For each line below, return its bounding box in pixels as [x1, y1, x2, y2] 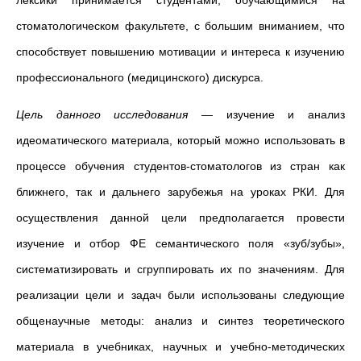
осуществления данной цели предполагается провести [16, 211, 345, 224]
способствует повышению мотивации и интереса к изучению [16, 45, 345, 58]
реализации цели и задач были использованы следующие [16, 288, 345, 301]
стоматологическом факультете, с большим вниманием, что [16, 19, 345, 32]
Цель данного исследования [16, 108, 189, 121]
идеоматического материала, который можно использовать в [16, 134, 345, 147]
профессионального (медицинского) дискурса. [16, 71, 263, 84]
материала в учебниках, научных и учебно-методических [16, 340, 345, 353]
